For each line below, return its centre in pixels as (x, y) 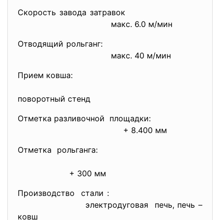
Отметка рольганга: (110, 150)
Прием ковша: (75, 75)
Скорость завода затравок (110, 12)
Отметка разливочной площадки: (110, 118)
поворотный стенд (54, 99)
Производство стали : (110, 193)
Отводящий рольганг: (89, 44)
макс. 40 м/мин (131, 55)
